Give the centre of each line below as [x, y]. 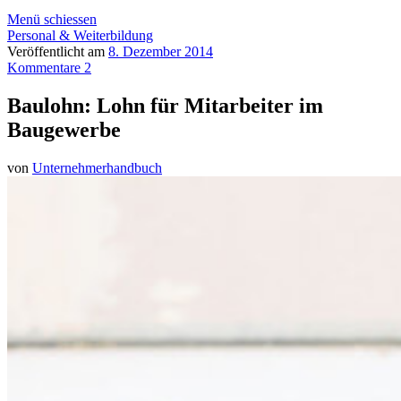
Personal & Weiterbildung [80, 35]
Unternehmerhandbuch [97, 167]
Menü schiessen [52, 19]
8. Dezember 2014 [161, 51]
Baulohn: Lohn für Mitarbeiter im [165, 105]
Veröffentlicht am [58, 51]
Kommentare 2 [49, 68]
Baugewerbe [64, 129]
